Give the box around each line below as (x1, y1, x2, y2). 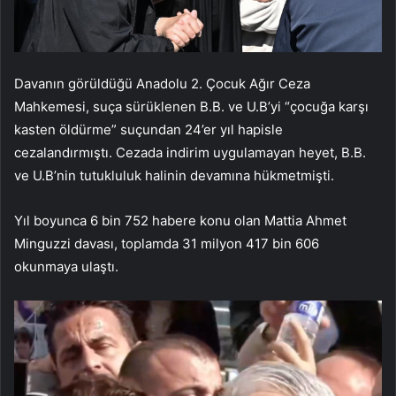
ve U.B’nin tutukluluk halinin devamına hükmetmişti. (14, 166, 334, 184)
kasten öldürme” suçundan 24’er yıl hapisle (14, 120, 283, 138)
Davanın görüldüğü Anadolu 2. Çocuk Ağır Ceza (14, 74, 310, 92)
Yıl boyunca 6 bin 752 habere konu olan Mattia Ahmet (14, 211, 346, 229)
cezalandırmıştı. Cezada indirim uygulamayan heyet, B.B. (14, 143, 366, 161)
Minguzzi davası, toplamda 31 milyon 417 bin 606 (14, 234, 319, 252)
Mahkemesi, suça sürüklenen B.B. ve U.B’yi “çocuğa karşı (14, 97, 369, 115)
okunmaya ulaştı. (14, 257, 118, 275)
